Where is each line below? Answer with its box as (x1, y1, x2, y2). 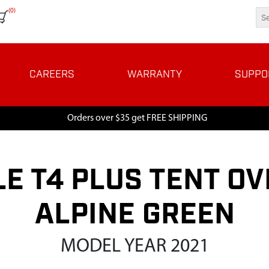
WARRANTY (127, 68, 182, 81)
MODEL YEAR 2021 (60, 237, 209, 256)
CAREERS (29, 68, 74, 81)
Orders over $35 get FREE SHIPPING (67, 113, 207, 123)
